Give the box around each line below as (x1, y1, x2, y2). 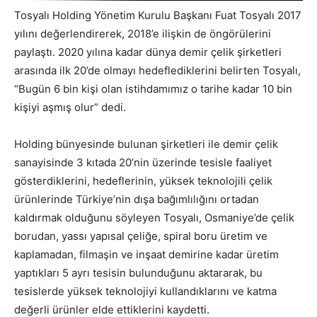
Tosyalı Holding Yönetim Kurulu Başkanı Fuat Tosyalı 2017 (14, 8, 301, 23)
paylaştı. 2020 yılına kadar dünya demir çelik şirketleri (14, 45, 282, 59)
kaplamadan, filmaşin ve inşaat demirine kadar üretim (14, 248, 279, 262)
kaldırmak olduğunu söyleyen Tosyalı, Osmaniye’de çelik (14, 211, 294, 225)
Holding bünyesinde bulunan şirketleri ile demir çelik (14, 137, 278, 151)
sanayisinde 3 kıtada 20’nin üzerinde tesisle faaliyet (14, 156, 272, 170)
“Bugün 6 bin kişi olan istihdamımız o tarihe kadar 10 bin (14, 82, 292, 96)
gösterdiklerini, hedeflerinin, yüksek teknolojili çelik (14, 174, 272, 188)
